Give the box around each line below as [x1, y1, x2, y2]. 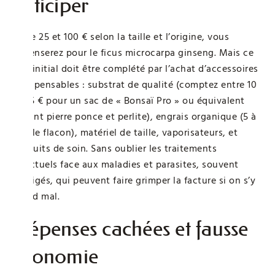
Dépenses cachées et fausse [12, 215, 249, 241]
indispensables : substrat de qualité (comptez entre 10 [12, 77, 257, 91]
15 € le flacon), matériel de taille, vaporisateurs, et [12, 125, 238, 139]
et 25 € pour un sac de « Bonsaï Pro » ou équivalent [12, 93, 245, 107]
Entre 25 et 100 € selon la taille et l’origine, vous [12, 29, 229, 44]
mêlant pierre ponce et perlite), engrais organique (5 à [12, 109, 257, 123]
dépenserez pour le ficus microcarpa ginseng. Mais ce [12, 45, 254, 60]
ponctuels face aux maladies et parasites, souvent [12, 157, 239, 171]
